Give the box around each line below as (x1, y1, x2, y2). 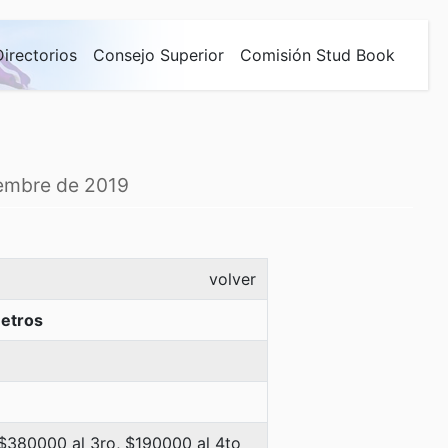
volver (209, 269, 256, 289)
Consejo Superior (93, 45, 224, 65)
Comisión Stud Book (240, 45, 395, 65)
